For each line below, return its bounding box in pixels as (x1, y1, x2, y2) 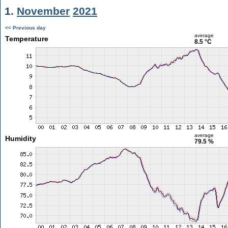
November (17, 5, 70, 17)
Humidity (5, 134, 36, 142)
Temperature (5, 35, 48, 43)
